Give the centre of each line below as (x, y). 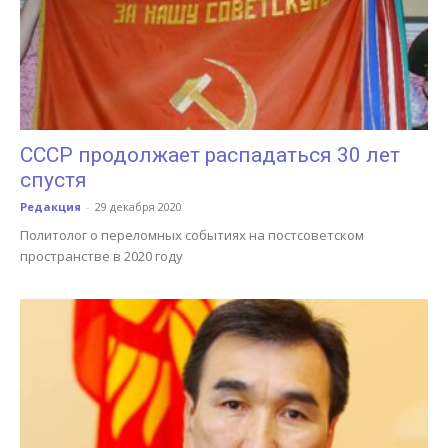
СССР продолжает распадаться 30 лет (210, 154)
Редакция (50, 206)
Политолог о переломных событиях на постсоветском (192, 234)
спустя (53, 179)
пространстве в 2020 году (101, 255)
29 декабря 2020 (138, 206)
